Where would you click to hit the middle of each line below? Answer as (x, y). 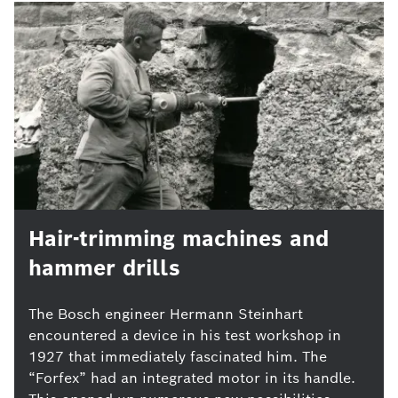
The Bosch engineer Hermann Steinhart (166, 314)
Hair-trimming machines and (179, 239)
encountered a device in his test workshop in (185, 335)
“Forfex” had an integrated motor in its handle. (192, 378)
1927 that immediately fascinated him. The (178, 357)
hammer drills (104, 268)
